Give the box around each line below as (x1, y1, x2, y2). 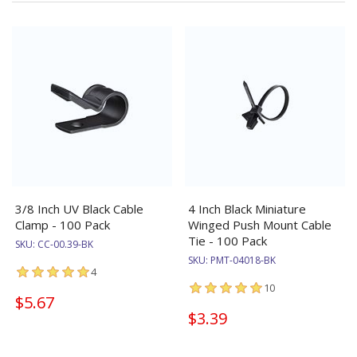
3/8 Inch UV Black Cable (15, 200, 143, 217)
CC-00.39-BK (37, 237, 93, 251)
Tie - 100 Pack (188, 232, 267, 249)
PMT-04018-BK (210, 253, 276, 267)
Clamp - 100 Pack (15, 216, 110, 233)
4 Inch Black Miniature (188, 200, 306, 217)
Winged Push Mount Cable (188, 216, 331, 233)
